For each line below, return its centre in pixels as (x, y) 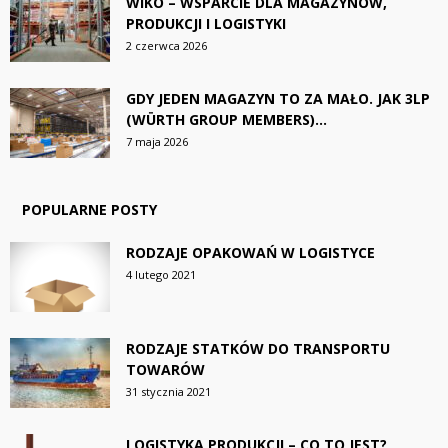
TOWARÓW (165, 369)
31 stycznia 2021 (168, 391)
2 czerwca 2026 (166, 45)
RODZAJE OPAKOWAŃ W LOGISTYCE (250, 252)
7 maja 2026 (157, 141)
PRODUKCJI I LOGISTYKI (206, 23)
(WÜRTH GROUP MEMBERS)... (226, 119)
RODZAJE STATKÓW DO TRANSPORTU (258, 348)
